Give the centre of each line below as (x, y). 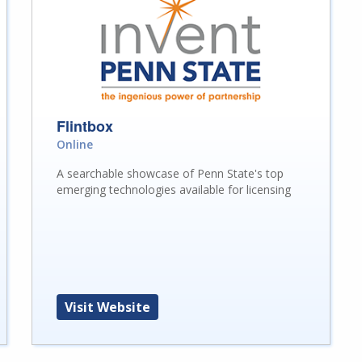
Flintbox (84, 126)
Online (74, 144)
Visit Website (107, 307)
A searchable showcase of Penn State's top (170, 173)
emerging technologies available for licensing (173, 189)
